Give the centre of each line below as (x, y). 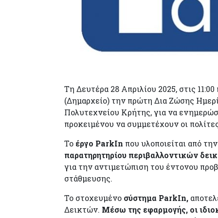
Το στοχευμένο (94, 198)
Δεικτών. (83, 209)
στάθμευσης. (88, 178)
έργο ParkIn (99, 143)
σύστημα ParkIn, (156, 198)
